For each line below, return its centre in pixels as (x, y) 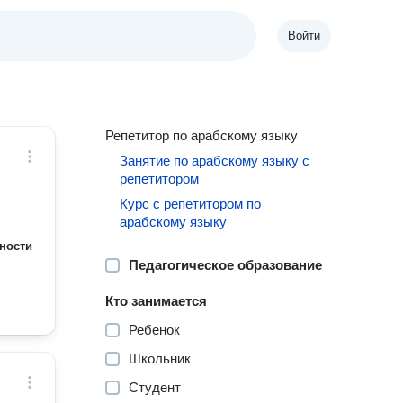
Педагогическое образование (226, 265)
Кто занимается (157, 301)
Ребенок (155, 330)
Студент (155, 387)
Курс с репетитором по (191, 204)
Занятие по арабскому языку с (215, 161)
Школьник (160, 358)
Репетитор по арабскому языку (202, 135)
